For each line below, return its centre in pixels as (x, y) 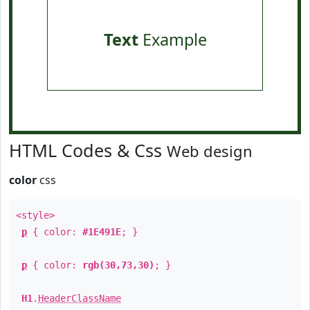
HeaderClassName (80, 298)
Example (172, 39)
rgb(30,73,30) (118, 265)
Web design (210, 151)
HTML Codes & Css (88, 150)
